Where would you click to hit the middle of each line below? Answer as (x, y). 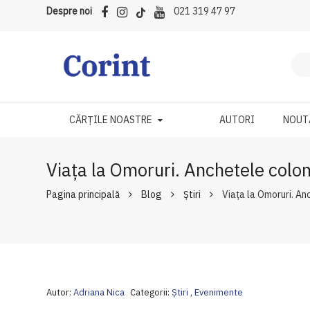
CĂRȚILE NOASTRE (110, 120)
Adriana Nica (99, 292)
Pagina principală (83, 194)
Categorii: (150, 292)
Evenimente (219, 292)
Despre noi (70, 11)
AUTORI (237, 120)
